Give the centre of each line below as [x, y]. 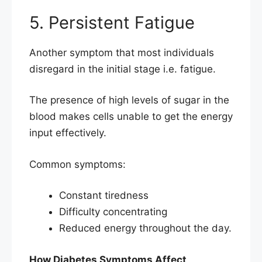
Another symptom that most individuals [122, 52]
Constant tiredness [104, 196]
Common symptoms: [77, 164]
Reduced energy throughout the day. [145, 228]
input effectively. [68, 133]
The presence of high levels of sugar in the [129, 100]
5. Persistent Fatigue [112, 22]
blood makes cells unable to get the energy [131, 117]
